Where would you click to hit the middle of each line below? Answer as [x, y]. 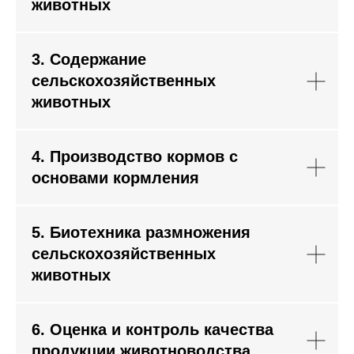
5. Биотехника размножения [141, 232]
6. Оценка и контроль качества [153, 330]
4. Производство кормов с [135, 156]
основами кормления [115, 178]
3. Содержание [89, 59]
